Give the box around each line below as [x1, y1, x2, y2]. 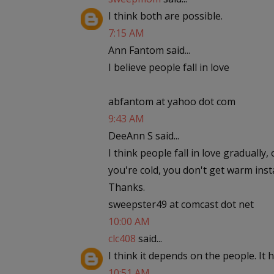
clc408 [108, 232, 136, 245]
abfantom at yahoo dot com [108, 95, 235, 108]
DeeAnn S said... [108, 129, 179, 143]
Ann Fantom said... [108, 43, 190, 57]
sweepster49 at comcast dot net [108, 198, 254, 211]
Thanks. [108, 180, 145, 194]
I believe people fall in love [108, 61, 229, 74]
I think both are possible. [108, 9, 223, 23]
